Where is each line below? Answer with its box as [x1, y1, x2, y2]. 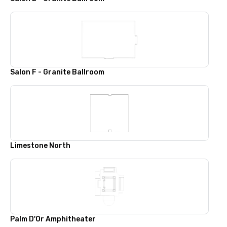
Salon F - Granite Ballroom [10, 68, 104, 77]
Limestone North [10, 141, 70, 150]
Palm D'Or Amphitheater [10, 215, 96, 223]
